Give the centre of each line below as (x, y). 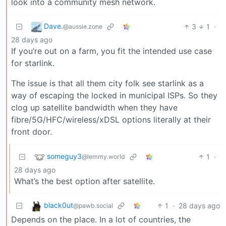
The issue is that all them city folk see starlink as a (107, 83)
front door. (32, 131)
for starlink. (33, 63)
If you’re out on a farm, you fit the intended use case (111, 51)
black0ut (59, 205)
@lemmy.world (103, 156)
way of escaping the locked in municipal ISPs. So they (114, 95)
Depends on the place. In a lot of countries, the (101, 219)
